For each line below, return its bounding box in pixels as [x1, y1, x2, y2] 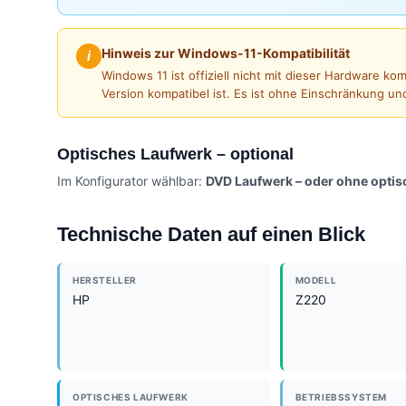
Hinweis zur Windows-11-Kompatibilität [101, 44, 350, 61]
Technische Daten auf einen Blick [57, 222, 365, 246]
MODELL [295, 274, 337, 285]
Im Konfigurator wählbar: [57, 172, 206, 188]
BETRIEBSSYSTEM [295, 391, 387, 402]
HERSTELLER [72, 274, 137, 285]
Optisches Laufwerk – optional [57, 144, 294, 163]
